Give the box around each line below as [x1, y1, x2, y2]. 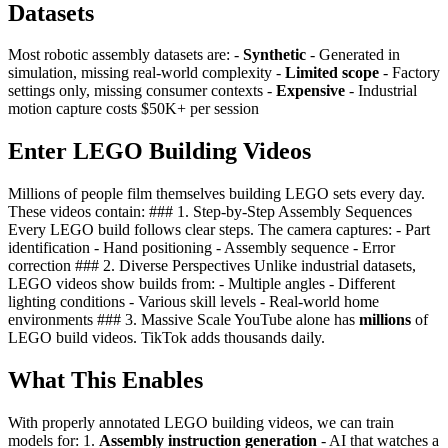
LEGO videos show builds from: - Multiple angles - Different [8, 275, 395, 293]
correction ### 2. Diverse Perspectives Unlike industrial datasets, [8, 257, 416, 275]
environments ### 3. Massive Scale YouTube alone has [8, 311, 359, 329]
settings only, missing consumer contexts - [8, 82, 276, 100]
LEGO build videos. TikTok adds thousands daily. [8, 329, 325, 347]
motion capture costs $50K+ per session [8, 100, 259, 118]
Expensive [276, 82, 345, 100]
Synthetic [243, 46, 306, 64]
